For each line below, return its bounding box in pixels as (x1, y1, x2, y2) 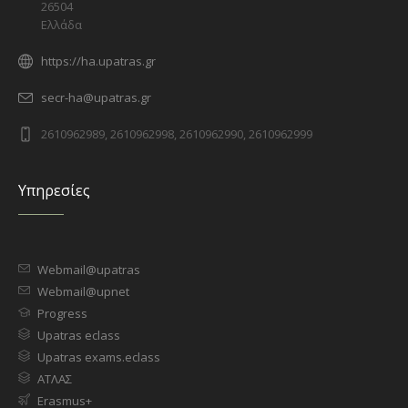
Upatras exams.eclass (37, 348, 161, 365)
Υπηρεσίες (18, 179, 91, 200)
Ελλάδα (41, 15, 83, 33)
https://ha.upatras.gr (41, 52, 157, 69)
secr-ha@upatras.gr (41, 88, 152, 106)
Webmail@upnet (37, 282, 130, 300)
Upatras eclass (37, 326, 121, 343)
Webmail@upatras (37, 260, 141, 278)
